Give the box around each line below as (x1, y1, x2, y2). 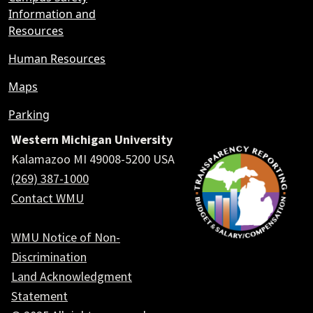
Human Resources (8, 51, 105, 66)
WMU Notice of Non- (11, 229, 120, 245)
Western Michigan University (11, 131, 173, 147)
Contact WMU (11, 190, 84, 206)
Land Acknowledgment (11, 268, 132, 284)
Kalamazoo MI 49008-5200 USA (11, 151, 175, 167)
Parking (8, 107, 50, 122)
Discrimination (11, 249, 87, 265)
